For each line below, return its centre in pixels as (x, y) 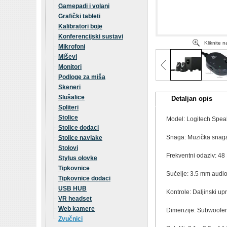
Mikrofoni (72, 47)
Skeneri (69, 87)
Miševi (68, 57)
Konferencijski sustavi (91, 36)
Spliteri (68, 107)
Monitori (70, 67)
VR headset (75, 199)
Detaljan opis (192, 99)
